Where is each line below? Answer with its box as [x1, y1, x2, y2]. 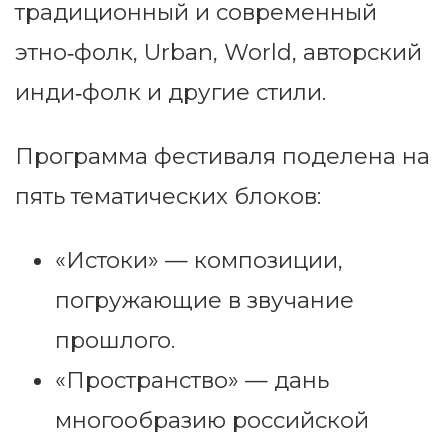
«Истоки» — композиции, [55, 246, 343, 275]
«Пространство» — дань [55, 366, 329, 395]
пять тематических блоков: [15, 182, 321, 211]
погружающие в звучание [55, 286, 354, 315]
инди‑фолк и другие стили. [15, 78, 326, 107]
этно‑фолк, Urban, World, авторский [15, 38, 422, 67]
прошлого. [55, 326, 175, 355]
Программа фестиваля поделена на [15, 142, 430, 171]
